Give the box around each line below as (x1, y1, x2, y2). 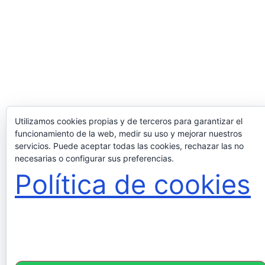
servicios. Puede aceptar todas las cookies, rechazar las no (15, 141, 244, 151)
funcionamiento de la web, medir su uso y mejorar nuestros (15, 128, 242, 138)
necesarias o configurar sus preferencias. (15, 153, 174, 163)
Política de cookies (15, 168, 251, 201)
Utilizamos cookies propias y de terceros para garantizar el (15, 116, 243, 126)
